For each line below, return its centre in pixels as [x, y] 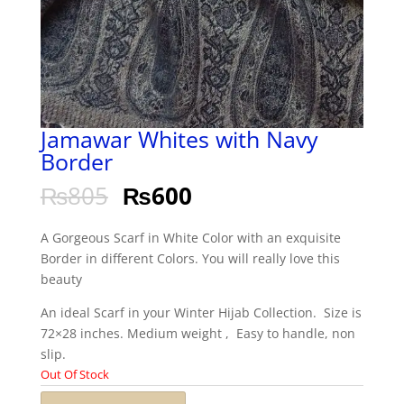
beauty [61, 280]
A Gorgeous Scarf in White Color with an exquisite [190, 238]
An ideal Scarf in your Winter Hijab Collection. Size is [201, 313]
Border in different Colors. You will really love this [190, 259]
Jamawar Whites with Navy [179, 139]
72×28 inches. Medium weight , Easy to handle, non [197, 334]
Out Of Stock [74, 375]
